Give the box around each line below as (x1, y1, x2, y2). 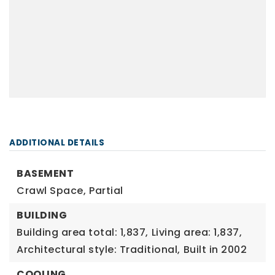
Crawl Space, (17, 183, 86, 198)
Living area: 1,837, (151, 225, 242, 239)
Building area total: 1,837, (17, 225, 149, 239)
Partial (89, 183, 123, 198)
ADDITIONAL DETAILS (9, 136, 104, 149)
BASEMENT (17, 166, 74, 180)
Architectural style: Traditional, (17, 242, 180, 257)
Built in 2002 (183, 242, 247, 257)
